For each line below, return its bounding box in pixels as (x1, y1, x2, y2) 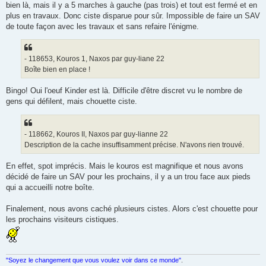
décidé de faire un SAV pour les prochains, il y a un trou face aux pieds (6, 172, 251, 182)
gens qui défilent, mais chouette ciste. (6, 97, 137, 106)
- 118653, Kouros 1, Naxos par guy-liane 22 (24, 55, 164, 64)
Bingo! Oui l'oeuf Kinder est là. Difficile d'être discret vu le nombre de (6, 86, 242, 96)
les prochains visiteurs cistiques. (6, 215, 119, 224)
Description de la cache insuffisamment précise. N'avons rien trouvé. (24, 140, 244, 149)
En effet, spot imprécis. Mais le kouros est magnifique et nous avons (6, 161, 243, 171)
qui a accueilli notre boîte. (6, 183, 94, 192)
